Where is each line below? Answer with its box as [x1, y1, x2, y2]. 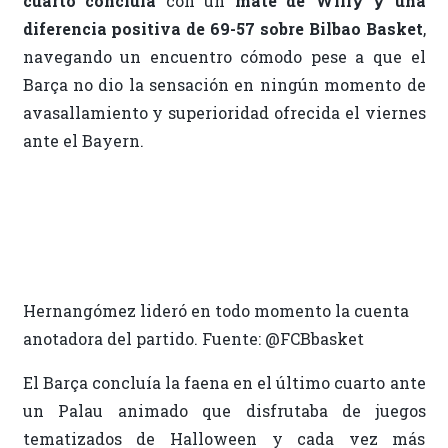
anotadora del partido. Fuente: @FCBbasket [22, 328, 364, 350]
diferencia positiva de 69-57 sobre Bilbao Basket [22, 18, 423, 40]
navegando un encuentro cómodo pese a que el [22, 46, 426, 68]
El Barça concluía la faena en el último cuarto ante [22, 372, 426, 394]
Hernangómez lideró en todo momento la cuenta [22, 300, 409, 322]
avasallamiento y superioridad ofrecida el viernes [22, 102, 426, 124]
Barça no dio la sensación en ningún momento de [22, 74, 426, 96]
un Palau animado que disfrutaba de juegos [22, 400, 426, 422]
